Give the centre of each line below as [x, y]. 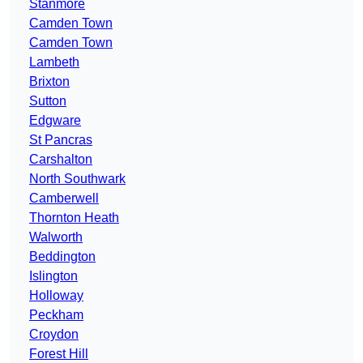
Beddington [62, 257]
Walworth [56, 237]
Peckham [56, 315]
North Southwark [77, 179]
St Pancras [61, 140]
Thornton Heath [74, 218]
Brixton [49, 82]
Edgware [55, 121]
